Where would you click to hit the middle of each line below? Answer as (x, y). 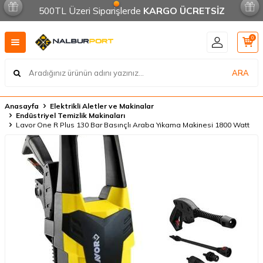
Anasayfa (22, 106)
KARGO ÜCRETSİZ (184, 11)
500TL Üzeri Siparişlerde (91, 11)
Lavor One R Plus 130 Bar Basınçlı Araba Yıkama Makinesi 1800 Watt (133, 125)
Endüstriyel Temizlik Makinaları (70, 115)
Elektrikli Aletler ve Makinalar (102, 106)
